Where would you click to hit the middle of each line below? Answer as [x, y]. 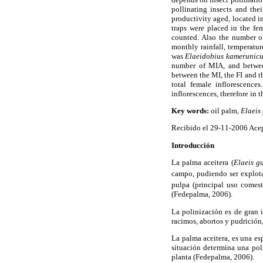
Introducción [193, 145]
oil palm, [225, 111]
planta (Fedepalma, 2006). [213, 257]
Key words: [190, 111]
